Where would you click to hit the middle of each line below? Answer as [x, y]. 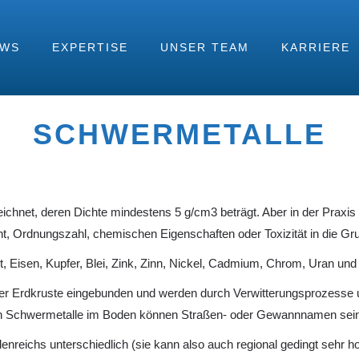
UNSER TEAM [205, 47]
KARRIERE [316, 47]
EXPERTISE [90, 47]
